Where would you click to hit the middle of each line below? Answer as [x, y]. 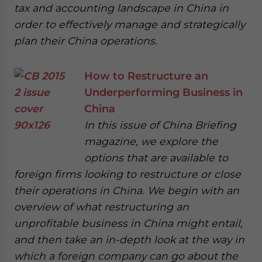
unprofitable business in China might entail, [128, 223]
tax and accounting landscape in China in [121, 8]
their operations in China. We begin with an [127, 190]
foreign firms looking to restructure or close [127, 174]
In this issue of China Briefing [160, 125]
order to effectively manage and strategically [130, 24]
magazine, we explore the [151, 141]
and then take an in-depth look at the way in [129, 239]
